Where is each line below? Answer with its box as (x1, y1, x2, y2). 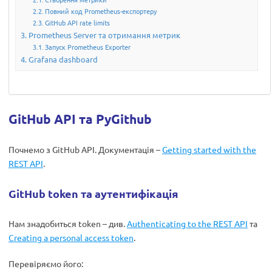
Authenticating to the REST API (127, 218, 248, 229)
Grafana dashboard (28, 54, 98, 65)
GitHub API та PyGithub (8, 110, 152, 127)
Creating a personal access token (8, 232, 134, 243)
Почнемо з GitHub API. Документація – (8, 144, 162, 155)
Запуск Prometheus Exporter (45, 42, 131, 52)
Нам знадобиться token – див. (8, 218, 127, 229)
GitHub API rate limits (45, 18, 110, 28)
